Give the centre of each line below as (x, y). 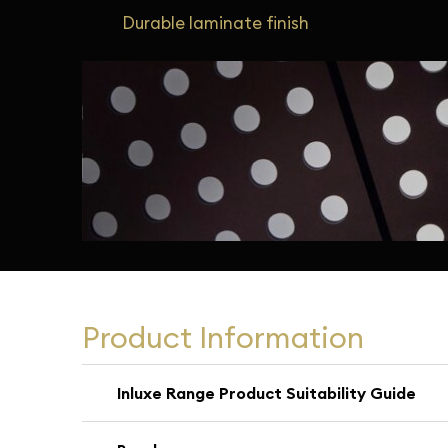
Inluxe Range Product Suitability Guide (267, 393)
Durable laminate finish (215, 23)
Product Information (223, 337)
